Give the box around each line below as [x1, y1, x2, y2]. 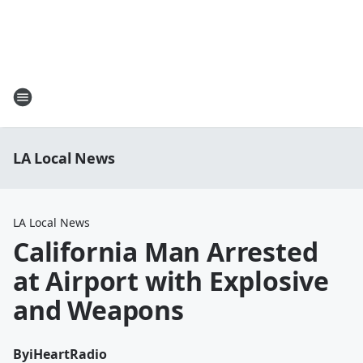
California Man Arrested [13, 234, 318, 269]
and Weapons [13, 293, 184, 327]
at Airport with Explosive [13, 263, 329, 298]
